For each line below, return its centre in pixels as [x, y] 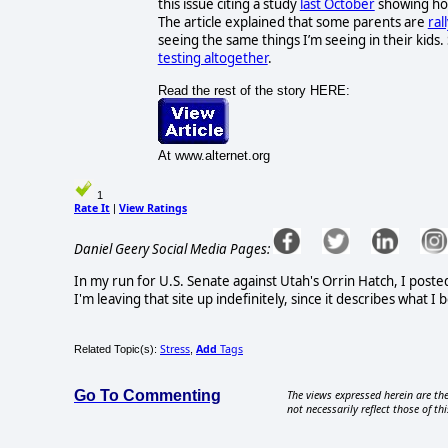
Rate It [92, 207]
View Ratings [153, 207]
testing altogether [212, 57]
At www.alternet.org [213, 155]
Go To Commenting [147, 395]
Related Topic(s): [117, 348]
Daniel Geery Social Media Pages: [172, 249]
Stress [175, 348]
